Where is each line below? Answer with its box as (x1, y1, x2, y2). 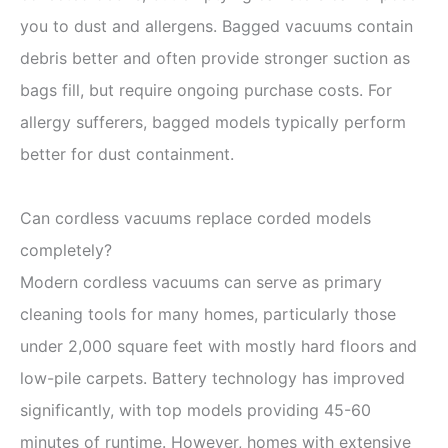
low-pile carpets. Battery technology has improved (20, 367, 405, 388)
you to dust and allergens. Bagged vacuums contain (20, 15, 413, 36)
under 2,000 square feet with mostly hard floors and (20, 335, 417, 356)
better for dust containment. (20, 143, 234, 164)
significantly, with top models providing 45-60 (20, 399, 371, 420)
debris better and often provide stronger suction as (20, 47, 410, 68)
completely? (20, 239, 112, 260)
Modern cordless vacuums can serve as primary (20, 271, 382, 292)
